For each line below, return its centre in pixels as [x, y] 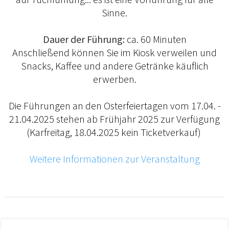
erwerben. [114, 79]
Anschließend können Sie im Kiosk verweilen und [114, 52]
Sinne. [114, 12]
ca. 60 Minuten [155, 39]
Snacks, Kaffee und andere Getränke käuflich [114, 65]
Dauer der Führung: [84, 39]
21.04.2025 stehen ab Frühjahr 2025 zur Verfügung [114, 119]
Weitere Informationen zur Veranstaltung [114, 158]
